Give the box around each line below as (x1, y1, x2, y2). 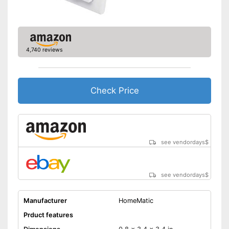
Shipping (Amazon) (23, 19, 83, 28)
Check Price (90, 85, 139, 96)
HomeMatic (118, 197, 153, 205)
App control (118, 5, 151, 13)
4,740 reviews (26, 47, 63, 54)
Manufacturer (23, 197, 67, 205)
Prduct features (23, 211, 73, 219)
